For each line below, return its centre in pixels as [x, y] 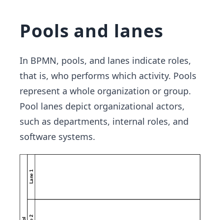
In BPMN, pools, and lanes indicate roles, [105, 61]
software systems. [57, 137]
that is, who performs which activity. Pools [108, 76]
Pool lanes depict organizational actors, [102, 106]
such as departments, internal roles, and [104, 122]
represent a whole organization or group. [105, 91]
